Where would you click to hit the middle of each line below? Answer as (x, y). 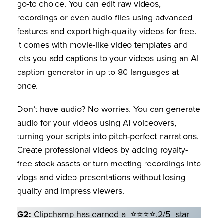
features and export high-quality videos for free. (107, 31)
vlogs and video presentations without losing (101, 177)
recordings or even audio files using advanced (105, 17)
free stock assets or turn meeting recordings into (109, 163)
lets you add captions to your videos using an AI (108, 58)
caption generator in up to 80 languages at (98, 72)
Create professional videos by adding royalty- (102, 150)
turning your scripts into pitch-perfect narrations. (108, 136)
